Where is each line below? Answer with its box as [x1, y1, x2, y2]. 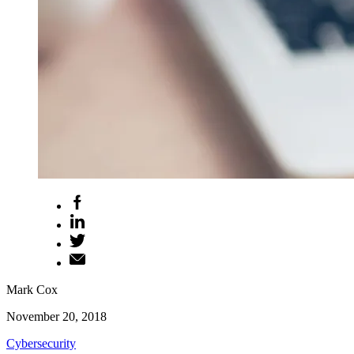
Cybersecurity [6, 337, 76, 350]
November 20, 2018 [6, 310, 107, 323]
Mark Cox [6, 283, 58, 296]
